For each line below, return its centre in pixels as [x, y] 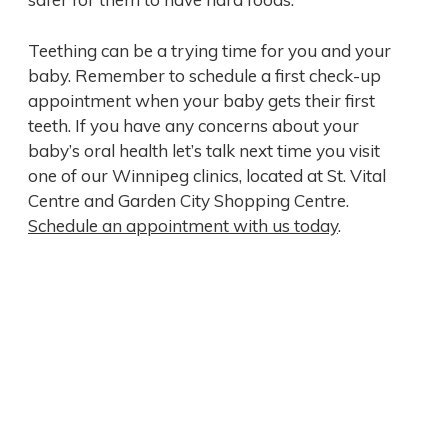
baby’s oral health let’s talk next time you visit [204, 150]
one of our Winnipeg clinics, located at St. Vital [207, 175]
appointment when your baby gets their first [201, 100]
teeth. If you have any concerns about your [193, 125]
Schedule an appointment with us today [183, 225]
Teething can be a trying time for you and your [209, 50]
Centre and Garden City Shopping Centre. [188, 200]
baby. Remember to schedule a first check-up [204, 75]
